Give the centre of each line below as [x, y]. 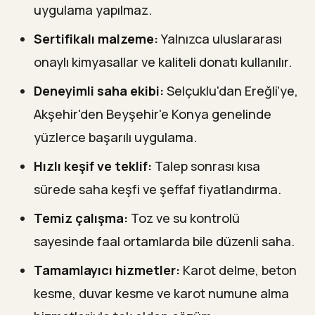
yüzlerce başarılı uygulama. [115, 137]
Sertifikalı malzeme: [96, 38]
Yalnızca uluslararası [220, 38]
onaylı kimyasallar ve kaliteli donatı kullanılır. [163, 62]
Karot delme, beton [238, 270]
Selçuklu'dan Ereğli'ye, [231, 90]
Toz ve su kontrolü [184, 218]
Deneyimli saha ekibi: [99, 90]
